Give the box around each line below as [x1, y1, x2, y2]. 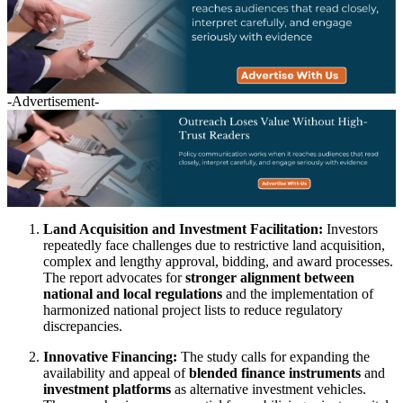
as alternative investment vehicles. [171, 381, 366, 397]
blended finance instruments [189, 364, 361, 381]
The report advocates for [43, 269, 185, 285]
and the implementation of [222, 285, 373, 301]
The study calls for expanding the [177, 348, 370, 364]
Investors [323, 220, 378, 237]
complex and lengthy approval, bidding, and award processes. [43, 253, 393, 269]
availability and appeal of [43, 364, 189, 381]
